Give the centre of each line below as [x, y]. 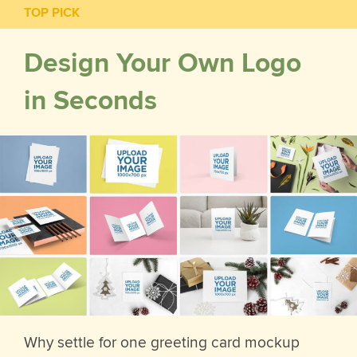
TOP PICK [52, 13]
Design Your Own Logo [163, 64]
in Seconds [90, 101]
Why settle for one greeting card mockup [162, 343]
